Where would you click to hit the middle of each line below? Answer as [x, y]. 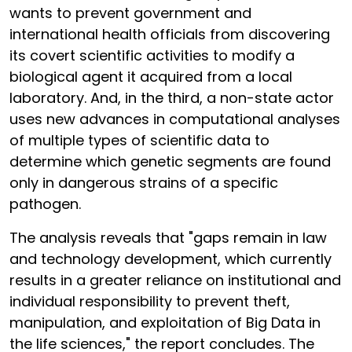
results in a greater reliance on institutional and [175, 280]
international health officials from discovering [170, 34]
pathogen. [45, 204]
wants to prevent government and [130, 13]
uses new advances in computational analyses [175, 119]
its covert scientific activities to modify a [152, 55]
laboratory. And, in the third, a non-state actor [172, 98]
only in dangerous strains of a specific [144, 183]
